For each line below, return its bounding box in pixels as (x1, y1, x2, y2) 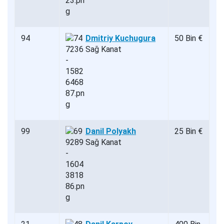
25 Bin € (174, 126, 202, 136)
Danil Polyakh (85, 126, 136, 136)
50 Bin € (174, 33, 202, 43)
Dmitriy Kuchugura (85, 33, 155, 43)
